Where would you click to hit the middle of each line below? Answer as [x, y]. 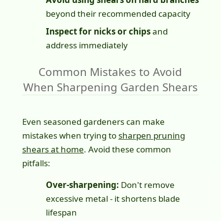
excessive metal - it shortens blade [113, 199]
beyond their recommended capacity [118, 14]
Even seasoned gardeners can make [93, 122]
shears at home [53, 149]
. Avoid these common [127, 149]
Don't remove [147, 185]
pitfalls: [36, 163]
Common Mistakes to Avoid [110, 72]
